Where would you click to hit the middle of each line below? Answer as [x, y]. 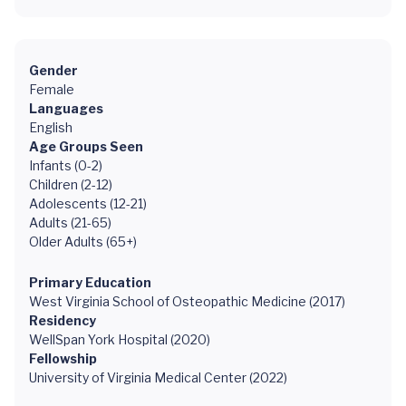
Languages [66, 108]
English [51, 127]
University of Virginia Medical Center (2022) [158, 377]
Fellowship [63, 358]
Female [52, 89]
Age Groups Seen [86, 146]
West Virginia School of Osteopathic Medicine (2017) [187, 301]
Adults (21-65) [70, 222]
